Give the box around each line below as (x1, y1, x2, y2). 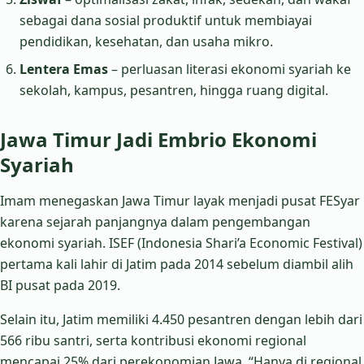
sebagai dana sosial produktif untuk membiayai (19, 11, 312, 29)
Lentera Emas (19, 60, 108, 78)
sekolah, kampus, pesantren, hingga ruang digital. (19, 81, 328, 99)
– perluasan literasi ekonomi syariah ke (108, 60, 351, 78)
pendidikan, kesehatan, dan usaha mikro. (19, 32, 273, 50)
